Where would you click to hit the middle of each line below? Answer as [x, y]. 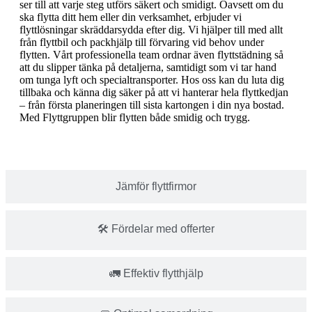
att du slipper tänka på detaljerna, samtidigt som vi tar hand [148, 67]
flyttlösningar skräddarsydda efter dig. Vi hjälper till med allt [151, 30]
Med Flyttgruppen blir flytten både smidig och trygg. [135, 117]
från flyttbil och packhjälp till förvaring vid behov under [142, 42]
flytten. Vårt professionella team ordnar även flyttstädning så [151, 55]
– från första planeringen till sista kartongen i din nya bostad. [152, 105]
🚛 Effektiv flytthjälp [163, 273]
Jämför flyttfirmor [156, 186]
